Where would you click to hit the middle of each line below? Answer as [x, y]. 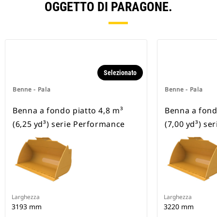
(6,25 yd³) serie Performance [69, 124]
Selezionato [120, 73]
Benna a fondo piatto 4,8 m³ [68, 111]
